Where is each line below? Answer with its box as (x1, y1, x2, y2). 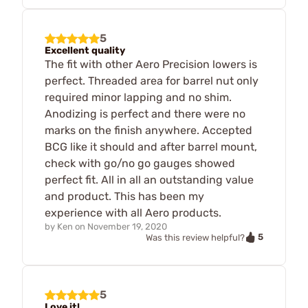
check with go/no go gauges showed (45, 156, 235, 170)
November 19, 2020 (87, 221, 167, 232)
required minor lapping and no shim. (45, 90, 232, 104)
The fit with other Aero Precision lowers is (45, 57, 257, 71)
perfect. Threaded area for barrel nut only (45, 74, 258, 87)
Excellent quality (45, 44, 125, 56)
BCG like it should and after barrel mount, (45, 140, 257, 153)
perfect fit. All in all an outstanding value (45, 173, 254, 186)
